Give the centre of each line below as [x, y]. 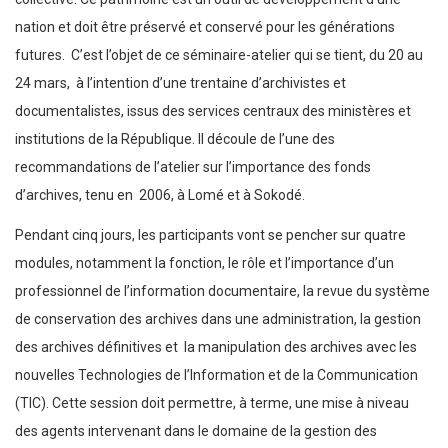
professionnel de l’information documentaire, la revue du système [222, 291]
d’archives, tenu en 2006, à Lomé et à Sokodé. [160, 195]
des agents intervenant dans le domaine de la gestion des [196, 431]
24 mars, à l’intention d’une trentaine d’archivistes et [180, 83]
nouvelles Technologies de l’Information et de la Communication [216, 375]
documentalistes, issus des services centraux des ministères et [213, 111]
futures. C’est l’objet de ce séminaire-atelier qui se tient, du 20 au [219, 55]
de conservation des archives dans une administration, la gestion [218, 319]
